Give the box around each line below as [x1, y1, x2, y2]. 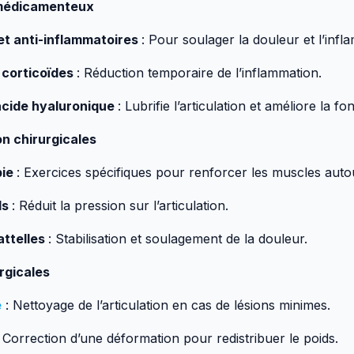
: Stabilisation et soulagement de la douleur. [48, 231, 307, 247]
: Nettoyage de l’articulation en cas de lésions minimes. [2, 297, 330, 314]
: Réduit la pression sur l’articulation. [12, 198, 228, 214]
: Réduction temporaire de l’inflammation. [77, 65, 322, 81]
